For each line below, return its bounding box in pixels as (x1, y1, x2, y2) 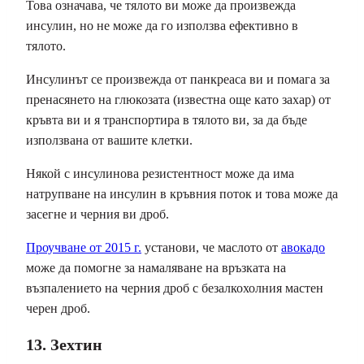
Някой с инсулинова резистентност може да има (26, 167, 294, 181)
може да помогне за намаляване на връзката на (26, 261, 286, 275)
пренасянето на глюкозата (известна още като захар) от (26, 93, 331, 107)
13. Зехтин (26, 336, 102, 354)
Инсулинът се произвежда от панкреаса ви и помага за (26, 72, 330, 87)
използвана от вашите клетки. (26, 133, 193, 148)
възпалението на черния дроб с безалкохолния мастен (26, 281, 323, 296)
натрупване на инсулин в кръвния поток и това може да (26, 187, 338, 201)
